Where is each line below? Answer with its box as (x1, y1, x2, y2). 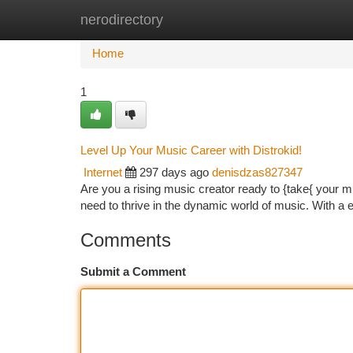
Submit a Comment (80, 266, 186, 278)
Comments (80, 229, 171, 251)
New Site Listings (159, 13, 248, 26)
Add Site (272, 13, 315, 26)
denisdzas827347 (212, 166, 303, 179)
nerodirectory (80, 12, 163, 28)
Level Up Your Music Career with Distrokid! (80, 143, 302, 157)
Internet (84, 166, 122, 179)
